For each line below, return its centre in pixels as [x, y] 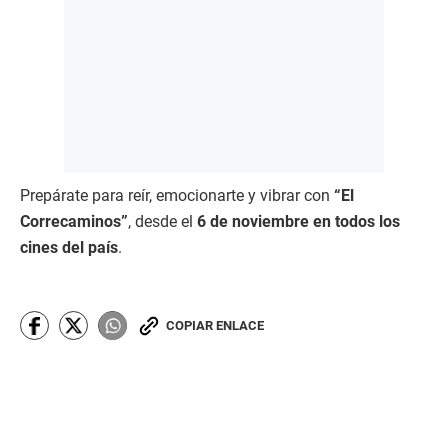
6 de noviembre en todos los [298, 222]
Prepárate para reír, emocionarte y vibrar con [177, 196]
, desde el [162, 222]
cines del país [69, 248]
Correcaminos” [74, 222]
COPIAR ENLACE [215, 326]
